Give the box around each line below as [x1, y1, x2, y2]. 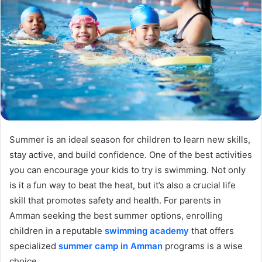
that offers [189, 225, 234, 236]
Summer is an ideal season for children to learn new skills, [9, 133, 250, 145]
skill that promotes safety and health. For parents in [9, 194, 221, 206]
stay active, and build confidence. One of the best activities [9, 149, 252, 160]
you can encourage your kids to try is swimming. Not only [9, 164, 246, 175]
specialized [9, 240, 58, 251]
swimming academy [105, 225, 189, 236]
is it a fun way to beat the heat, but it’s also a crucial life [9, 179, 236, 191]
